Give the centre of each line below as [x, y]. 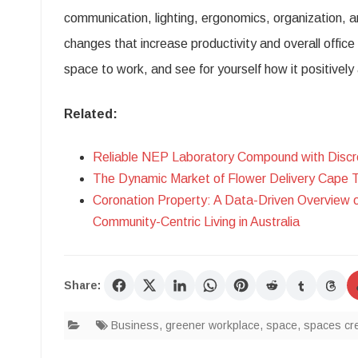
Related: [91, 113]
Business [135, 325]
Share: [82, 285]
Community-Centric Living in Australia [196, 221]
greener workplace [213, 325]
